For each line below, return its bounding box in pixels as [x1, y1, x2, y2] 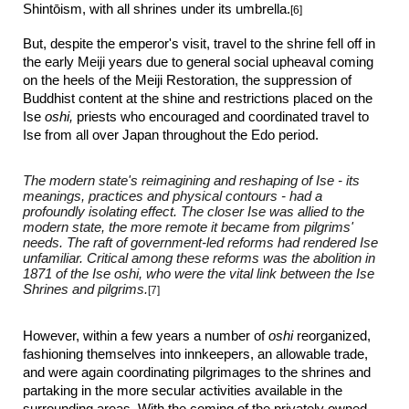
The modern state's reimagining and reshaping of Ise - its [23, 173, 361, 188]
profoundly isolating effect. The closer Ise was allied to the [23, 204, 365, 219]
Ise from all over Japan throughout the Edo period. [23, 128, 323, 142]
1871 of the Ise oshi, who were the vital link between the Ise [23, 267, 375, 281]
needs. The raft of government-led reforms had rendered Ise [23, 236, 379, 250]
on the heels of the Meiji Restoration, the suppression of [23, 73, 352, 88]
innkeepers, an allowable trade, [184, 347, 369, 362]
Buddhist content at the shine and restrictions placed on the [23, 91, 373, 106]
